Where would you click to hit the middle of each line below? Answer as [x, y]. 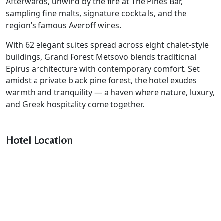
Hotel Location [39, 140]
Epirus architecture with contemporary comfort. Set [103, 68]
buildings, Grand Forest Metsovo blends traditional [101, 56]
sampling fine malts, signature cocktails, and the [96, 13]
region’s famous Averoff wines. [64, 25]
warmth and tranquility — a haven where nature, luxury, [110, 92]
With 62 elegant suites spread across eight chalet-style [107, 45]
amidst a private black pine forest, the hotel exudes [101, 80]
